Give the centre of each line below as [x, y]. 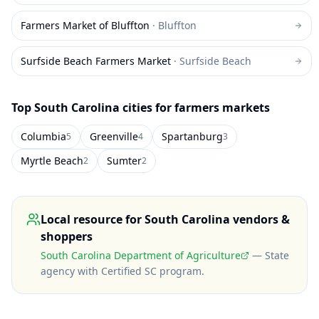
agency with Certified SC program [121, 271]
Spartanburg [192, 136]
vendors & [260, 219]
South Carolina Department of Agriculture [141, 255]
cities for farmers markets [195, 108]
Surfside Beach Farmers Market [96, 61]
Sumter [124, 161]
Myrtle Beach [52, 161]
